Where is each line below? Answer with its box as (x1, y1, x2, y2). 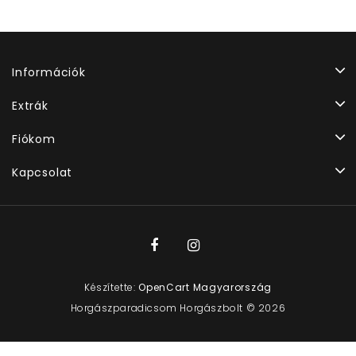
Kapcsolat (12, 164, 73, 181)
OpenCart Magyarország (138, 281, 272, 295)
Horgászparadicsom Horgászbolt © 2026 (70, 301, 286, 315)
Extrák (12, 98, 48, 114)
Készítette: (84, 281, 139, 295)
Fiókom (12, 131, 56, 148)
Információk (12, 64, 86, 81)
